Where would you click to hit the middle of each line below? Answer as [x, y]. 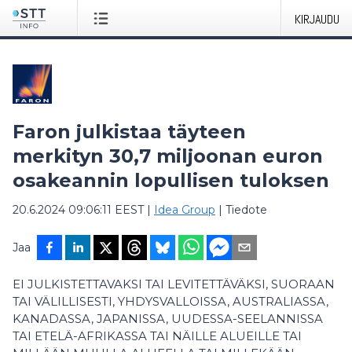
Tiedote [246, 210]
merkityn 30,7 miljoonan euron [168, 156]
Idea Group [185, 210]
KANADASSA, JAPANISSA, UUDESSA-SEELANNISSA [168, 319]
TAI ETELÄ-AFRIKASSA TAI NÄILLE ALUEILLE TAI [157, 336]
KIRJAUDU [317, 19]
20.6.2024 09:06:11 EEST [78, 210]
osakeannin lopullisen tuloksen [171, 180]
